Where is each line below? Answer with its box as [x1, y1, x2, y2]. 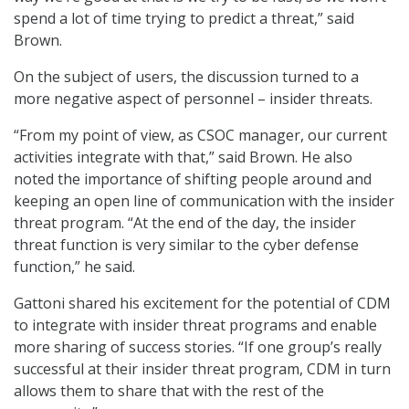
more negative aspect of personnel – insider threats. [14, 88, 372, 109]
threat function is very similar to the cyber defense [14, 234, 359, 255]
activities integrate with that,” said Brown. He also [14, 146, 352, 167]
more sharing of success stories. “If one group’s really [14, 336, 382, 357]
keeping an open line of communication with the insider [14, 190, 394, 211]
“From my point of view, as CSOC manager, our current [14, 124, 387, 145]
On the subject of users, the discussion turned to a [14, 66, 359, 87]
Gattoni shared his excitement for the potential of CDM [14, 292, 391, 313]
